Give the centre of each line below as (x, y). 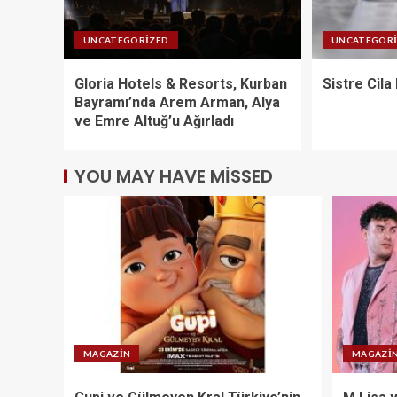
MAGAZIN (107, 353)
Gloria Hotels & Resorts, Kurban (181, 83)
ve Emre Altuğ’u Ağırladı (154, 121)
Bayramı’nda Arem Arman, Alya (177, 102)
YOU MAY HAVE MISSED (174, 176)
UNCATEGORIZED (126, 39)
